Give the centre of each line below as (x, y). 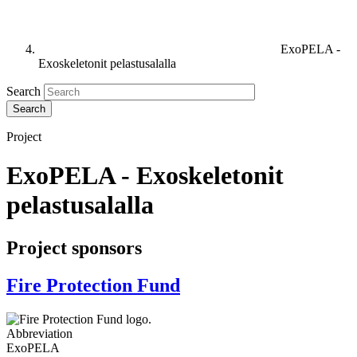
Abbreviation (39, 333)
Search (24, 91)
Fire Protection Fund (93, 285)
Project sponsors (74, 247)
